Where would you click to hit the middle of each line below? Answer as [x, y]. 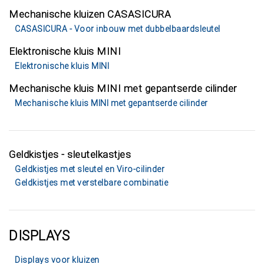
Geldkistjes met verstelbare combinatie [91, 183]
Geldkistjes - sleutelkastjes [70, 154]
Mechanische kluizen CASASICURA [90, 14]
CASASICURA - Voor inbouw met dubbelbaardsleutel [118, 29]
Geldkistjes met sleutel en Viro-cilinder [90, 169]
